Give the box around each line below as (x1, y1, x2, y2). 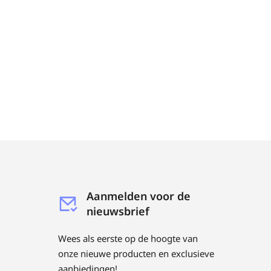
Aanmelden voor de (87, 189, 191, 203)
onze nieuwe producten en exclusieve (58, 247, 214, 260)
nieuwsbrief (87, 204, 149, 218)
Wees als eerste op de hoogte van (58, 232, 198, 244)
